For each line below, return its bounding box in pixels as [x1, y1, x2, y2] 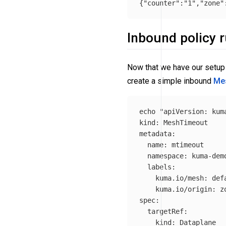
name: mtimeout [139, 140, 204, 149]
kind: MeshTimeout [139, 118, 208, 127]
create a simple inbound [127, 76, 213, 86]
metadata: [139, 129, 176, 138]
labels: [139, 162, 176, 171]
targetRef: [139, 207, 188, 215]
